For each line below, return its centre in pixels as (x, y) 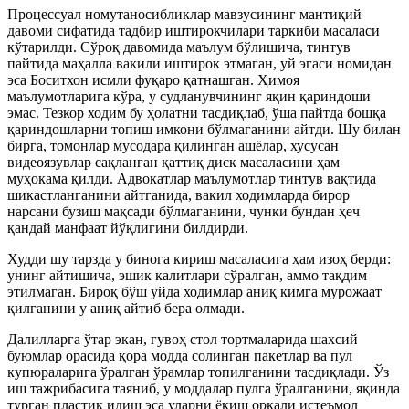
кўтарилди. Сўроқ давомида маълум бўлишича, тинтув (179, 47)
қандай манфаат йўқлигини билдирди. (128, 227)
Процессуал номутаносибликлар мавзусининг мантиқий (184, 14)
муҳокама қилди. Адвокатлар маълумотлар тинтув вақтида (192, 178)
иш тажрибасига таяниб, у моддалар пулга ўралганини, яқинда (204, 388)
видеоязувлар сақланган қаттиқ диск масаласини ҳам (173, 162)
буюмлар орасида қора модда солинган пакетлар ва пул (180, 355)
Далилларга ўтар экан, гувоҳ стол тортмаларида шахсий (183, 339)
